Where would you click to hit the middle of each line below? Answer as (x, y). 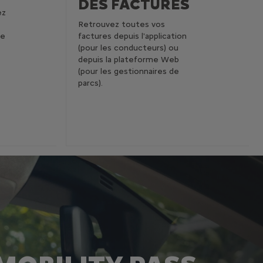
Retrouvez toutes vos (122, 25)
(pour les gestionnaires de (129, 72)
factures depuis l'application (132, 36)
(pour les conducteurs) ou (128, 48)
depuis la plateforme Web (129, 60)
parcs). (92, 83)
